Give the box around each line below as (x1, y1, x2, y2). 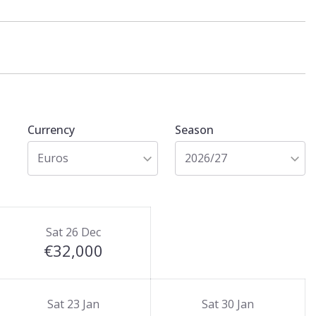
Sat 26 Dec (46, 224, 101, 240)
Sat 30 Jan (202, 296, 254, 312)
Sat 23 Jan (47, 296, 99, 312)
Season (175, 122, 214, 138)
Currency (28, 122, 75, 138)
